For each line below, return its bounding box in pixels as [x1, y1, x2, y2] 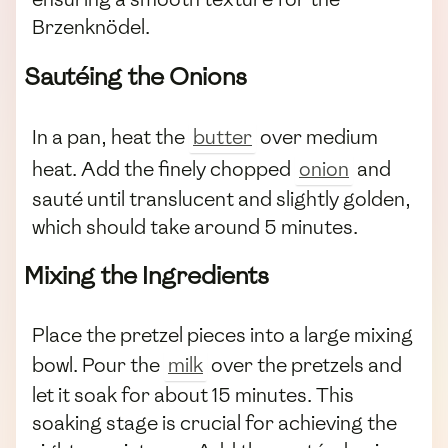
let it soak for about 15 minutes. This [32, 382, 354, 409]
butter [193, 124, 252, 151]
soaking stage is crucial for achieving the [32, 410, 397, 437]
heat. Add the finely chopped [32, 156, 295, 183]
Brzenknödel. [32, 14, 150, 41]
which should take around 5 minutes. [32, 214, 358, 241]
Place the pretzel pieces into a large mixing [32, 322, 413, 349]
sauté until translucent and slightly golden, [32, 186, 411, 213]
